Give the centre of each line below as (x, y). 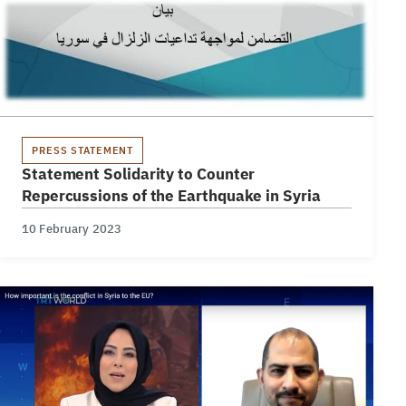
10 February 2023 (72, 228)
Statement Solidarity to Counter (139, 174)
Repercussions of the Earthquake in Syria (171, 196)
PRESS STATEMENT (83, 150)
